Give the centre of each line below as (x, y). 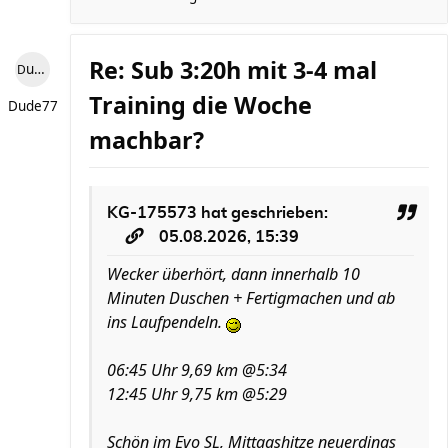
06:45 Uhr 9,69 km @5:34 (197, 370)
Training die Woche (200, 105)
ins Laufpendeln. (166, 322)
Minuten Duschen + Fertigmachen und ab (251, 298)
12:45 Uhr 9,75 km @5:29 (197, 394)
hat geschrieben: (262, 213)
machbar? (146, 140)
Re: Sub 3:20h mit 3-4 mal (233, 70)
